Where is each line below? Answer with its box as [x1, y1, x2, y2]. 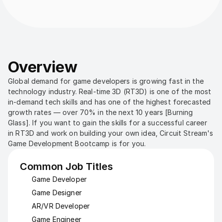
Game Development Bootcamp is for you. [8, 139, 146, 148]
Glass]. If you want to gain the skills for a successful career [8, 118, 207, 127]
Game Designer [32, 188, 82, 197]
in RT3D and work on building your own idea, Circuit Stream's [8, 129, 214, 137]
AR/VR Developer [32, 202, 90, 210]
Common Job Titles [20, 161, 113, 172]
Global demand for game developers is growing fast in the [8, 77, 204, 85]
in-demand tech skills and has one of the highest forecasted [8, 98, 211, 106]
